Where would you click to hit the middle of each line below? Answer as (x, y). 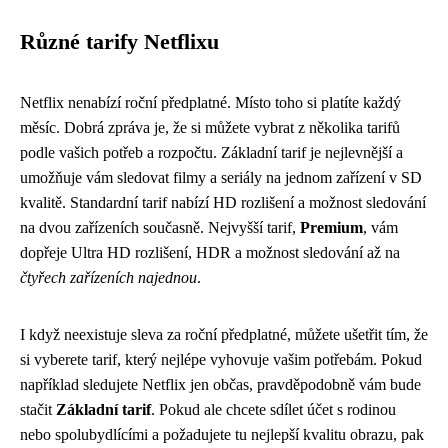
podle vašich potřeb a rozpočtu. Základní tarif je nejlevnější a (211, 152)
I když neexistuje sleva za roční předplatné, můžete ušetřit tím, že (224, 334)
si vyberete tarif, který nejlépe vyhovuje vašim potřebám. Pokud (221, 359)
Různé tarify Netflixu (119, 41)
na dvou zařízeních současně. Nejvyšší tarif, (160, 227)
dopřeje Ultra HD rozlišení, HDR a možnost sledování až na (210, 252)
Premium (331, 227)
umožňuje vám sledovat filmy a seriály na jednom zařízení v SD (221, 177)
